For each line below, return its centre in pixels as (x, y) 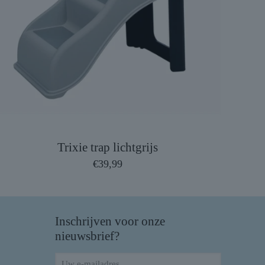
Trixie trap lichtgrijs (107, 147)
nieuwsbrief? (87, 236)
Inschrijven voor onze (110, 221)
